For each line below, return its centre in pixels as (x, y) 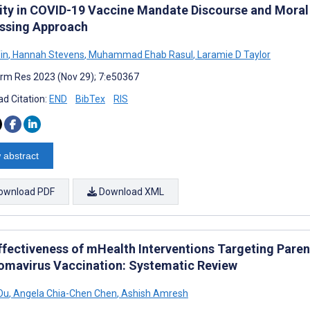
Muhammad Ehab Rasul (140, 54)
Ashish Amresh (154, 293)
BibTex (90, 99)
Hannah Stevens (47, 54)
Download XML (130, 191)
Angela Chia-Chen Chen (64, 293)
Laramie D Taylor (233, 54)
